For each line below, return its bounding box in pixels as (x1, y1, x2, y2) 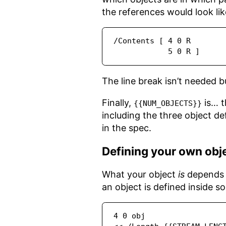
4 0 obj (114, 211, 146, 221)
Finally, (102, 97, 134, 108)
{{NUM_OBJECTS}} (134, 99, 202, 108)
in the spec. (102, 123, 151, 134)
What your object (102, 169, 178, 180)
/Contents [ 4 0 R (114, 36, 191, 46)
